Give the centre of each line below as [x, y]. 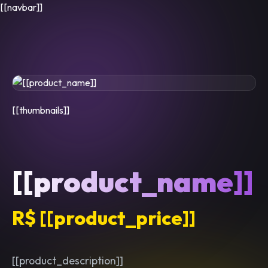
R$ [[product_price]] [104, 218]
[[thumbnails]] [41, 110]
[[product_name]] [133, 181]
